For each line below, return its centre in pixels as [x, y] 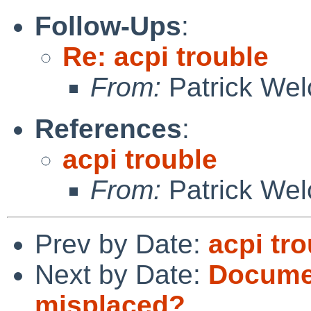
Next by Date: [121, 274]
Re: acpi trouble [166, 56]
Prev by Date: [121, 244]
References [108, 128]
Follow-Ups [108, 26]
